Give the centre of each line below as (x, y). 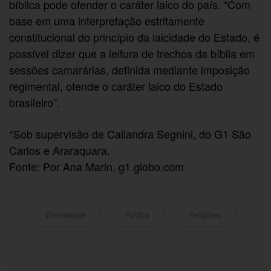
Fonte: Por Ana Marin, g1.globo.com (97, 167)
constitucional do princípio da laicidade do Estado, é (135, 37)
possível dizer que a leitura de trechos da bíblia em (132, 54)
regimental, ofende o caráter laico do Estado (116, 86)
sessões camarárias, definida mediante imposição (130, 70)
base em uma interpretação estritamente (107, 21)
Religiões (205, 214)
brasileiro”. (34, 103)
